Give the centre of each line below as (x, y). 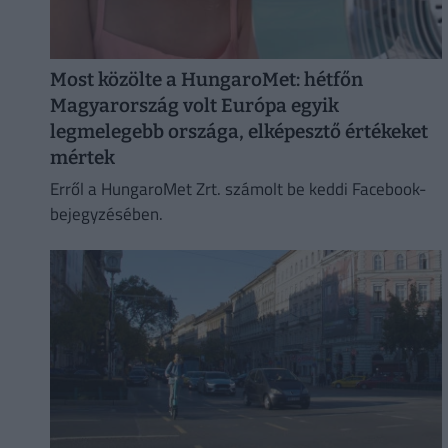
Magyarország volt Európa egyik (194, 105)
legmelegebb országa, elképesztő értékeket (238, 131)
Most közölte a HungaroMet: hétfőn (206, 79)
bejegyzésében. (106, 214)
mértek (82, 157)
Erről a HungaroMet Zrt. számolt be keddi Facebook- (237, 189)
